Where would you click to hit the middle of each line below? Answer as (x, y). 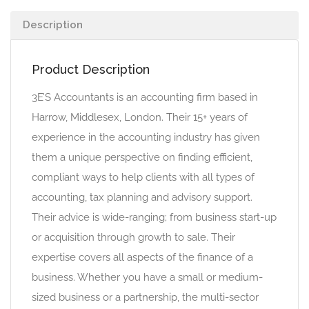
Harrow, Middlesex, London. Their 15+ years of (140, 117)
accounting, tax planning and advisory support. (142, 197)
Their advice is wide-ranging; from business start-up (154, 217)
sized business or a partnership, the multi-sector (145, 297)
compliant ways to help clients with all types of (143, 177)
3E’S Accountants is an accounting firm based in (145, 97)
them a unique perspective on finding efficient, (142, 157)
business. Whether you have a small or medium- (147, 277)
